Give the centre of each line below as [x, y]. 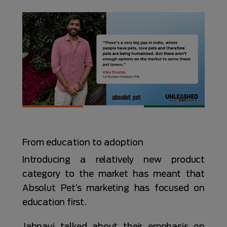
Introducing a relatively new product [113, 159]
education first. [55, 202]
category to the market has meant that [113, 174]
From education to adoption [83, 142]
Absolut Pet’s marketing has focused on [113, 188]
